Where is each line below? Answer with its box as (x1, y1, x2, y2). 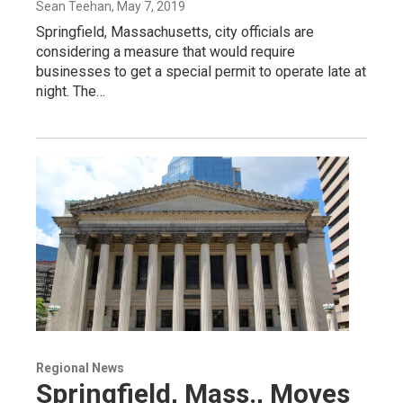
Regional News (36, 360, 124, 375)
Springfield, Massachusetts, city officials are (36, 22, 314, 40)
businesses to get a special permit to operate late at (36, 62, 366, 80)
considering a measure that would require (36, 42, 295, 60)
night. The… (36, 82, 105, 100)
